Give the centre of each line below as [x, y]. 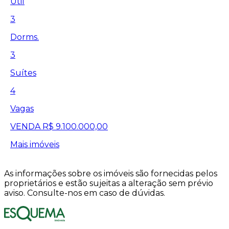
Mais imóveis [35, 145]
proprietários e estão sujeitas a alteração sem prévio [109, 184]
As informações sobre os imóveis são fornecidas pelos [111, 174]
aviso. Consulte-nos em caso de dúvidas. [85, 193]
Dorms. [25, 37]
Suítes [23, 73]
